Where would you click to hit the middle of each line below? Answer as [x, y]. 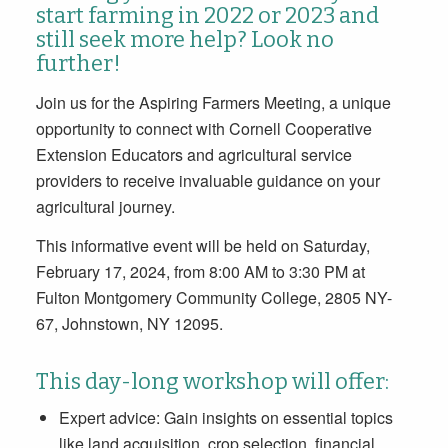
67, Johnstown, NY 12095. [129, 324]
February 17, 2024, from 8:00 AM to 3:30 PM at [200, 272]
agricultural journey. [105, 206]
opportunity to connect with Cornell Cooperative [203, 128]
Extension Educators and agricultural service [193, 154]
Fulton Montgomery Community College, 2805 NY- [213, 298]
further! [78, 63]
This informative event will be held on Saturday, [202, 246]
